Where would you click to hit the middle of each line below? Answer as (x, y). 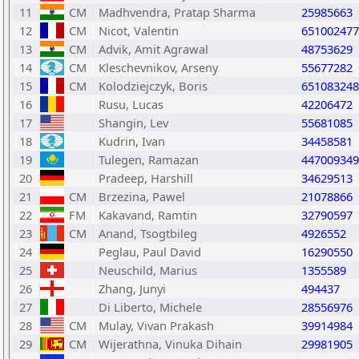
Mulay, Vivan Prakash (156, 325)
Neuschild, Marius (148, 270)
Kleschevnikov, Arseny (158, 67)
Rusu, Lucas (131, 104)
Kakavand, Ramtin (148, 215)
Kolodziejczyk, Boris (153, 86)
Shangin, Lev (133, 123)
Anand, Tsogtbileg (148, 233)
